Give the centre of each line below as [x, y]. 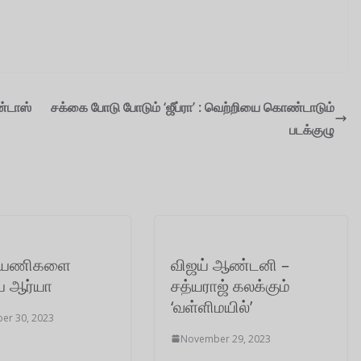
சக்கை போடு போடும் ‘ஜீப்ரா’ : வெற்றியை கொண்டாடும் [193, 107]
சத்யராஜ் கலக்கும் [230, 285]
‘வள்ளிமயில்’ [212, 306]
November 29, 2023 [226, 338]
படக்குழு [312, 129]
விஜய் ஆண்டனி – [230, 264]
